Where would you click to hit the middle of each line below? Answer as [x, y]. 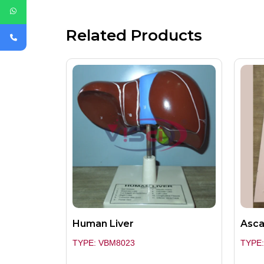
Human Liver [103, 224]
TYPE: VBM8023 [104, 243]
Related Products [134, 36]
